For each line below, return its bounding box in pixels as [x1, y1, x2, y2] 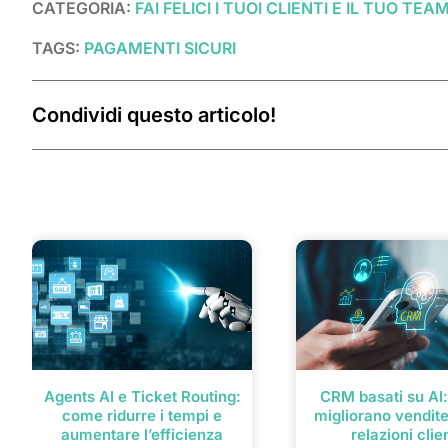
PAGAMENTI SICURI [84, 38, 236, 59]
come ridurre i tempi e [62, 406, 222, 426]
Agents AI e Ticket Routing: [43, 387, 241, 407]
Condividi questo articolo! [32, 103, 276, 128]
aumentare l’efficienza [61, 425, 223, 445]
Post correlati [32, 208, 146, 230]
